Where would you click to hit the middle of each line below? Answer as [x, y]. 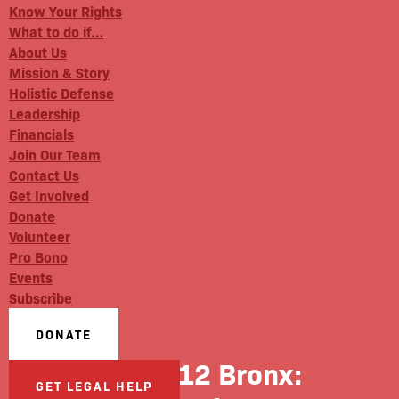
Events [31, 277]
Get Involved [49, 195]
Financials [41, 134]
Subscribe [41, 297]
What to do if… [56, 31]
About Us [38, 52]
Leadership [45, 113]
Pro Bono [38, 256]
